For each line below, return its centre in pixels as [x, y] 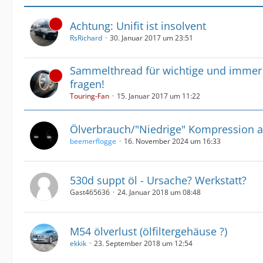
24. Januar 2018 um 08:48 [159, 192]
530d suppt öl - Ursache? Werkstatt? [158, 180]
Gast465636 [90, 192]
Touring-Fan [90, 96]
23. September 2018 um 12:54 [143, 243]
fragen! [87, 84]
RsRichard [86, 38]
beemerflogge [93, 141]
